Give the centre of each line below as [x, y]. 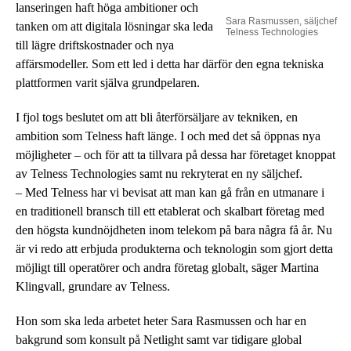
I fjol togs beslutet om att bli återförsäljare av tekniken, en [157, 117]
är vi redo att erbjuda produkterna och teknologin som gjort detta [174, 248]
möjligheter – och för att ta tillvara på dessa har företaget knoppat [175, 154]
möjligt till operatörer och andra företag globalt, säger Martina [167, 267]
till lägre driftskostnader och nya [95, 45]
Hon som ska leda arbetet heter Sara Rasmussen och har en [161, 320]
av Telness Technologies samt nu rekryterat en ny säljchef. [159, 173]
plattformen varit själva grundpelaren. [108, 82]
